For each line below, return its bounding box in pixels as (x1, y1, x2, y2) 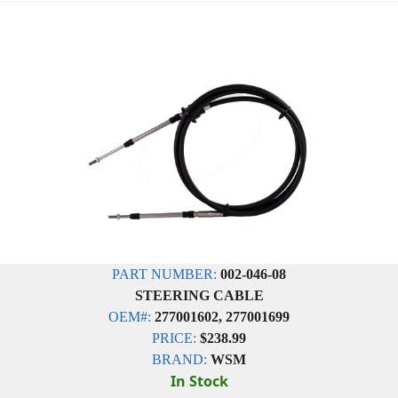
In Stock (170, 371, 228, 391)
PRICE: (152, 330, 196, 346)
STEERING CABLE (134, 288, 264, 303)
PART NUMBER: (112, 267, 217, 282)
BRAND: (152, 352, 207, 367)
